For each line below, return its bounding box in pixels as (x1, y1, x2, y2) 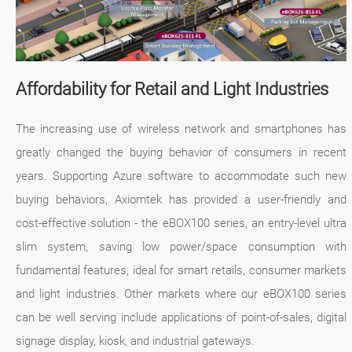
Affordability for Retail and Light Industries (16, 79, 328, 100)
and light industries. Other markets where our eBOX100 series (16, 287, 347, 302)
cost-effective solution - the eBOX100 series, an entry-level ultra (16, 216, 347, 231)
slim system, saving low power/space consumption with (16, 240, 347, 255)
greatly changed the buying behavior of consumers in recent (16, 145, 347, 160)
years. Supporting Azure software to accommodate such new (16, 169, 347, 184)
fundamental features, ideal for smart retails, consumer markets (16, 263, 347, 278)
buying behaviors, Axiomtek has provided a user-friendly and (16, 192, 347, 207)
